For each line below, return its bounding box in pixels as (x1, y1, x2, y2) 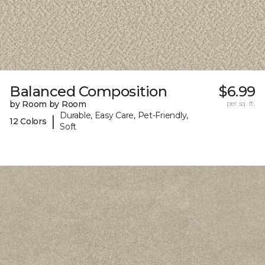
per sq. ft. (226, 99, 256, 108)
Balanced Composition (9, 83, 167, 101)
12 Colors (9, 115, 47, 127)
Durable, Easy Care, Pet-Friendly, (60, 110, 188, 121)
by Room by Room (9, 99, 86, 110)
